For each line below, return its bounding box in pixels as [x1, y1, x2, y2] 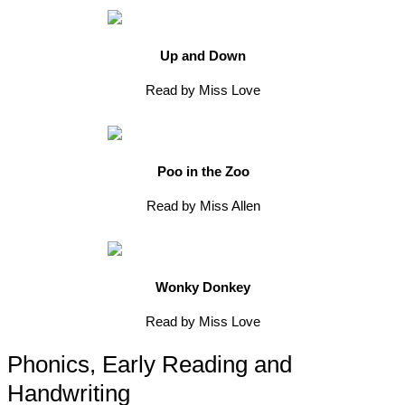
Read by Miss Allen [146, 197, 260, 213]
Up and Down [160, 47, 246, 63]
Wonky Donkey [155, 278, 250, 295]
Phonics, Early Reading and [7, 350, 292, 378]
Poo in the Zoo [156, 163, 250, 179]
